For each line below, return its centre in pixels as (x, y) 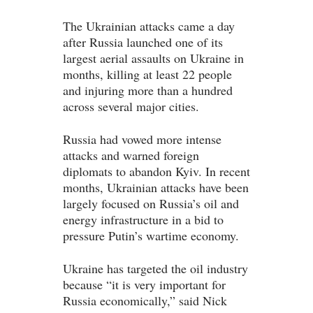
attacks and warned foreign (131, 155)
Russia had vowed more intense (142, 139)
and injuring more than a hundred (148, 90)
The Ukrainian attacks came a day (149, 26)
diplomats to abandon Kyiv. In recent (156, 172)
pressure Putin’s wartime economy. (151, 236)
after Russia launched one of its (143, 42)
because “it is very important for (144, 285)
